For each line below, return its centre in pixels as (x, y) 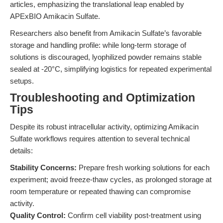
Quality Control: (38, 215)
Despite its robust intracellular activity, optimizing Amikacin (104, 127)
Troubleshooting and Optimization (103, 98)
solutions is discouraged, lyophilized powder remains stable (106, 57)
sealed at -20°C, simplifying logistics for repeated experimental (111, 69)
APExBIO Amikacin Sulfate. (55, 16)
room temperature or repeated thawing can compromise (100, 191)
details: (21, 151)
